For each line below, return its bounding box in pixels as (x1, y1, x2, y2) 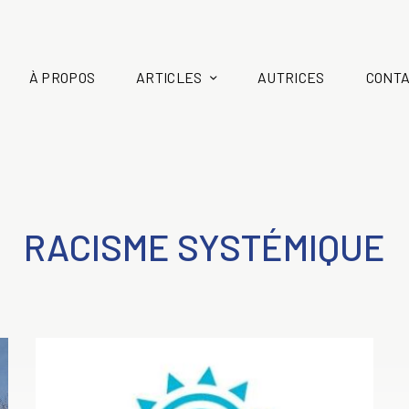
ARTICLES (136, 68, 203, 86)
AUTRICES (257, 68, 325, 86)
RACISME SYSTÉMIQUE (24, 224, 385, 268)
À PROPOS (28, 68, 96, 86)
